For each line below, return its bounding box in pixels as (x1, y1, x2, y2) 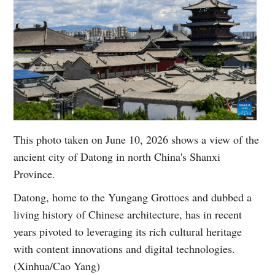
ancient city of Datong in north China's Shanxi (14, 149, 221, 164)
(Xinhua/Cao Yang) (14, 258, 101, 273)
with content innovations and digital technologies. (14, 241, 236, 256)
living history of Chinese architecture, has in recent (14, 206, 242, 222)
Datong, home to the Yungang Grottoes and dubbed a (14, 189, 252, 204)
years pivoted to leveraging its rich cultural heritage (14, 223, 242, 239)
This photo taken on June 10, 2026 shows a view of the (14, 131, 260, 147)
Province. (14, 166, 56, 181)
